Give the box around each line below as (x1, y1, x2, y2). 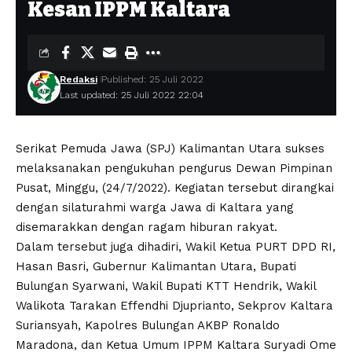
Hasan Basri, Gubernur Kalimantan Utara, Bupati (16, 259, 296, 273)
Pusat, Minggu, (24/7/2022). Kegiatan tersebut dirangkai (16, 181, 334, 195)
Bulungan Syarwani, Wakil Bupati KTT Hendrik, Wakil (16, 279, 316, 293)
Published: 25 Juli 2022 (101, 74, 203, 85)
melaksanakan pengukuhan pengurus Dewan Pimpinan (16, 161, 332, 175)
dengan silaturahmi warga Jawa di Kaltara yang (16, 200, 294, 214)
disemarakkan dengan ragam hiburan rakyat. (16, 220, 277, 234)
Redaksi (59, 74, 97, 85)
